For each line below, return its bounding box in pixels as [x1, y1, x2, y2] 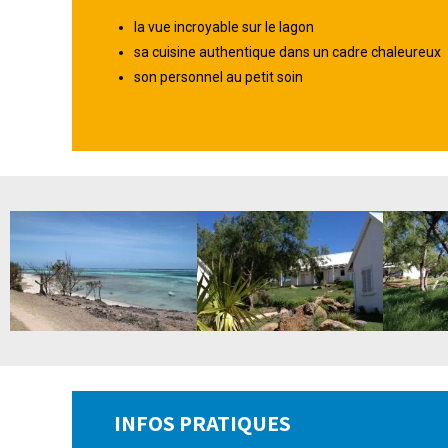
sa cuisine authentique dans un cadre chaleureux [133, 43, 441, 60]
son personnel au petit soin [133, 68, 303, 85]
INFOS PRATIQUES [113, 408, 291, 437]
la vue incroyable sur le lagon [133, 18, 314, 35]
